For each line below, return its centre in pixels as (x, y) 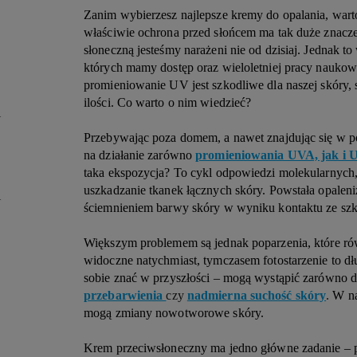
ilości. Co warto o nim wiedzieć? (168, 102)
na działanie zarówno (140, 155)
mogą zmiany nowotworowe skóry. (176, 313)
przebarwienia (125, 295)
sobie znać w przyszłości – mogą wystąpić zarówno (217, 278)
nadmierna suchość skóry (257, 295)
